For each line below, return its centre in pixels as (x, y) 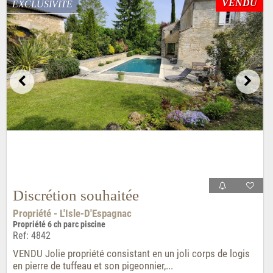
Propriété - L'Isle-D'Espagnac (72, 213)
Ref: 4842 (31, 235)
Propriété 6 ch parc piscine (59, 224)
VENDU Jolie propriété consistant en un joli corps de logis (131, 253)
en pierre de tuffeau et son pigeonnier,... (93, 265)
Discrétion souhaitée (76, 195)
